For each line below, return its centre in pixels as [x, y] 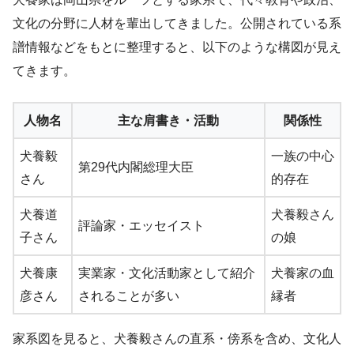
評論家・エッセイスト [141, 226]
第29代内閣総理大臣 [136, 168]
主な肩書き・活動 [168, 121]
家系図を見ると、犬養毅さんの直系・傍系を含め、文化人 [177, 339]
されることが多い [129, 296]
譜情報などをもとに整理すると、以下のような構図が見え [177, 47]
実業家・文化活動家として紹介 [167, 273]
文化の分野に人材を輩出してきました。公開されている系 [177, 24]
